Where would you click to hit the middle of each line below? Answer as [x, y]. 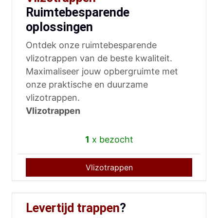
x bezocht [111, 140]
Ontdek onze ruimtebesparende [91, 45]
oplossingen [59, 27]
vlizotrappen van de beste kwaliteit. [99, 58]
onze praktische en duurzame [87, 85]
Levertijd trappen [73, 208]
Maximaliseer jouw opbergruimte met [102, 72]
